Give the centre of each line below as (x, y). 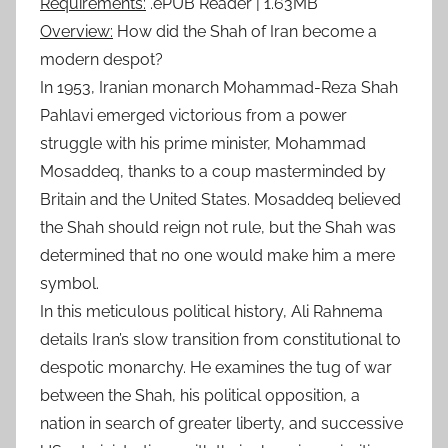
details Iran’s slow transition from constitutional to (220, 339)
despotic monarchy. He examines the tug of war (216, 367)
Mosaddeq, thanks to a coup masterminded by (213, 171)
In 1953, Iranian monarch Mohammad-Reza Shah (219, 87)
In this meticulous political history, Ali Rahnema (211, 311)
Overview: (76, 31)
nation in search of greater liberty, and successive (221, 423)
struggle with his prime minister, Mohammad (203, 143)
